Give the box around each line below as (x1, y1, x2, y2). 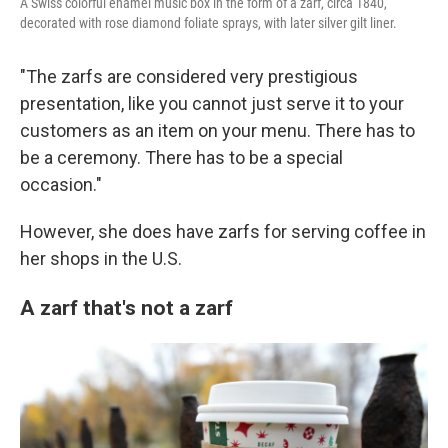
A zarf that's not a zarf (20, 295, 233, 320)
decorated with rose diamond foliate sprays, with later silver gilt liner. (20, 15, 397, 31)
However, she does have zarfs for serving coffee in (20, 221, 426, 242)
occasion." (20, 174, 102, 195)
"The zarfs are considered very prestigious (20, 66, 358, 87)
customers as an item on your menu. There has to (20, 120, 415, 141)
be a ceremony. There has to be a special (20, 147, 343, 168)
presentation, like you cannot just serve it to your (20, 93, 404, 114)
